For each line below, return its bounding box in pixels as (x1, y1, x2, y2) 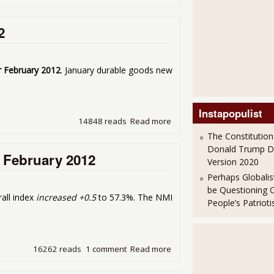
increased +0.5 (36, 191, 96, 204)
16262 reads (33, 243, 82, 254)
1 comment (85, 243, 127, 254)
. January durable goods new (61, 64, 172, 76)
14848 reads (78, 116, 127, 127)
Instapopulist (198, 106, 262, 121)
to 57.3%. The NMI (96, 191, 172, 204)
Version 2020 (207, 156, 259, 168)
